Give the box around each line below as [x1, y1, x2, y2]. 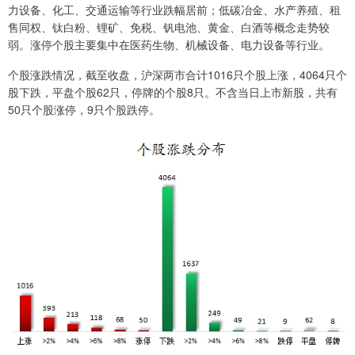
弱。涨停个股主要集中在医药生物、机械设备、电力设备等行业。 [8, 36, 330, 53]
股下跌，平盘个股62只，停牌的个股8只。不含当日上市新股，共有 [8, 84, 338, 101]
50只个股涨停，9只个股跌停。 [8, 101, 160, 118]
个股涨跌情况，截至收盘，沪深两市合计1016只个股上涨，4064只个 [8, 67, 347, 83]
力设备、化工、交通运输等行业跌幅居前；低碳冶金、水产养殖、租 [8, 2, 341, 18]
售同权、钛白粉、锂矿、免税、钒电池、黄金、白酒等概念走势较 [8, 19, 330, 36]
